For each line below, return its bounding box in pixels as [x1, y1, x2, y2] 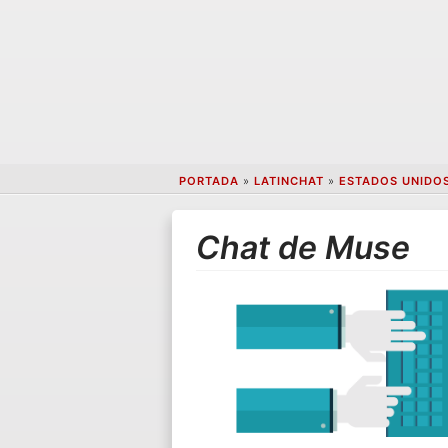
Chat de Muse [196, 227, 411, 267]
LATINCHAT [253, 174, 324, 189]
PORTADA [178, 174, 239, 189]
